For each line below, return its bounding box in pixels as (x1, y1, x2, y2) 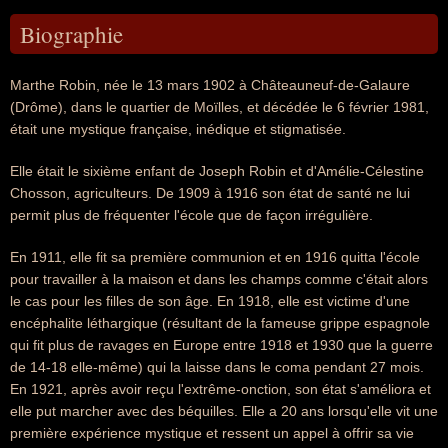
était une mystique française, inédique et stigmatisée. (10, 121, 346, 137)
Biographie (20, 19, 123, 49)
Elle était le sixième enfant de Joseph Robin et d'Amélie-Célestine (10, 163, 424, 179)
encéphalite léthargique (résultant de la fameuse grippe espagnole (10, 315, 430, 331)
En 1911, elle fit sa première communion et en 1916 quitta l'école (10, 249, 420, 265)
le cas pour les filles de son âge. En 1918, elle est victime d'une (10, 293, 410, 309)
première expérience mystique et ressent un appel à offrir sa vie (10, 425, 414, 441)
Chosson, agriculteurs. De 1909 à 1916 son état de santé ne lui (10, 185, 410, 201)
